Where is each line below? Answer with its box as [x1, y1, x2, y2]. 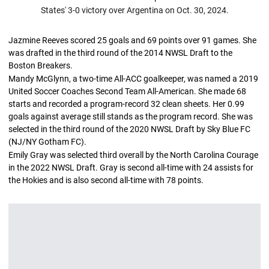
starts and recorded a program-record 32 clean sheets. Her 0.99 [8, 98, 244, 109]
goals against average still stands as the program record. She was [8, 111, 253, 121]
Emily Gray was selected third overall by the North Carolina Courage [8, 150, 258, 160]
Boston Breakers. [8, 60, 73, 70]
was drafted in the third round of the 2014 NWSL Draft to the [8, 47, 232, 58]
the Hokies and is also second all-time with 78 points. [8, 175, 204, 185]
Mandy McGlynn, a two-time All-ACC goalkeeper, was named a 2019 [8, 73, 258, 83]
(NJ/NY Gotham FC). [8, 136, 86, 147]
